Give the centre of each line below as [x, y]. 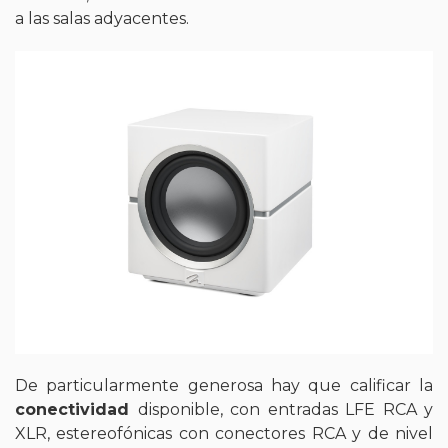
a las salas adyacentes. [102, 19]
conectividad [76, 409]
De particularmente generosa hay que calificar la [224, 385]
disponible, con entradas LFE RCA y [285, 409]
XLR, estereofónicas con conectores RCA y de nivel [224, 433]
